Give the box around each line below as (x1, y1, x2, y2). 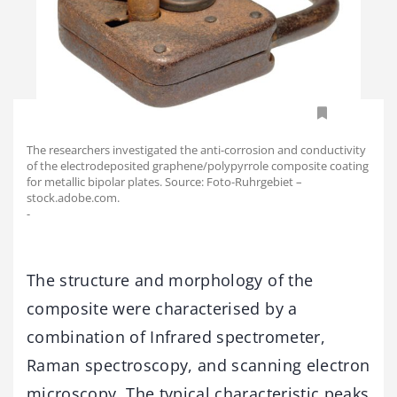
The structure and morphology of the (27, 269, 314, 292)
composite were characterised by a (27, 298, 298, 320)
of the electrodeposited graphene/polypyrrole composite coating (27, 158, 369, 175)
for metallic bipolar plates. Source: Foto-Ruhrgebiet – (27, 174, 302, 191)
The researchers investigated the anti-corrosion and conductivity (27, 142, 366, 159)
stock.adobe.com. (27, 190, 120, 206)
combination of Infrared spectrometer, (27, 326, 325, 348)
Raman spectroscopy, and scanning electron (27, 354, 370, 377)
